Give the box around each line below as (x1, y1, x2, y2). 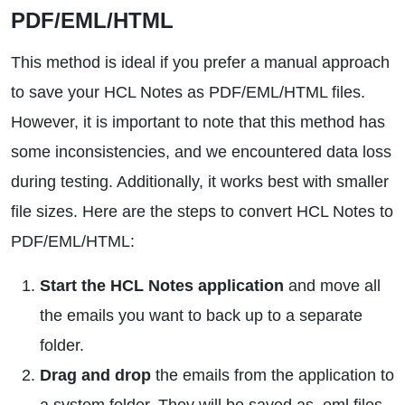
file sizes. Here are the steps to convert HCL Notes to (11, 202, 393, 221)
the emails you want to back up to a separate (40, 306, 363, 325)
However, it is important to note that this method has (11, 113, 385, 131)
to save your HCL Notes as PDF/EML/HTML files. (11, 83, 365, 101)
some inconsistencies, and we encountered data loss (11, 143, 391, 161)
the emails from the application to (151, 366, 394, 384)
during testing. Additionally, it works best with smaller (11, 173, 389, 191)
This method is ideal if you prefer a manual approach (11, 53, 390, 71)
